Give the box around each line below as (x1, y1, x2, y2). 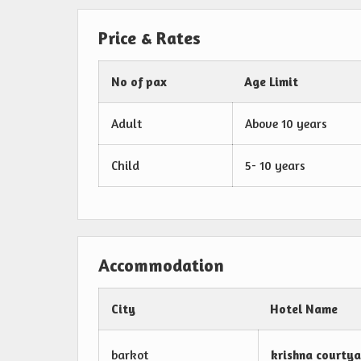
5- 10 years (245, 158, 305, 174)
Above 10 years (245, 116, 327, 132)
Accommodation (98, 255, 224, 276)
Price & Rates (98, 27, 201, 49)
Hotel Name (270, 301, 338, 317)
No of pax (111, 74, 167, 90)
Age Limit (244, 74, 298, 90)
